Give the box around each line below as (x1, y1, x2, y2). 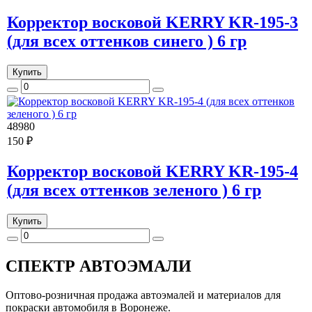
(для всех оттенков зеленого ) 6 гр (7, 180, 261, 199)
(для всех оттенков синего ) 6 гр (7, 31, 247, 50)
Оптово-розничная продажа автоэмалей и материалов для (6, 289, 281, 302)
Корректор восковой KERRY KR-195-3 (7, 13, 298, 31)
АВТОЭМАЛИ (75, 256, 192, 275)
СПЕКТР (6, 256, 75, 275)
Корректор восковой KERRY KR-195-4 (7, 162, 298, 180)
